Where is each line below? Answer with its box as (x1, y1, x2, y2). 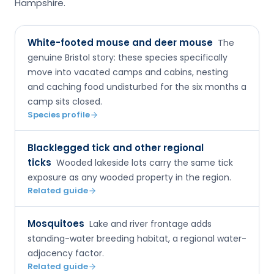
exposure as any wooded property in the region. (28, 171, 231, 184)
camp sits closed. (28, 95, 102, 108)
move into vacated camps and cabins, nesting (28, 66, 228, 79)
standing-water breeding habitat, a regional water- (28, 232, 246, 245)
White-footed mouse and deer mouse (28, 36, 213, 50)
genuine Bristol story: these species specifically (28, 51, 228, 64)
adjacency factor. (28, 247, 104, 260)
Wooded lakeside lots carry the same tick (56, 157, 233, 169)
